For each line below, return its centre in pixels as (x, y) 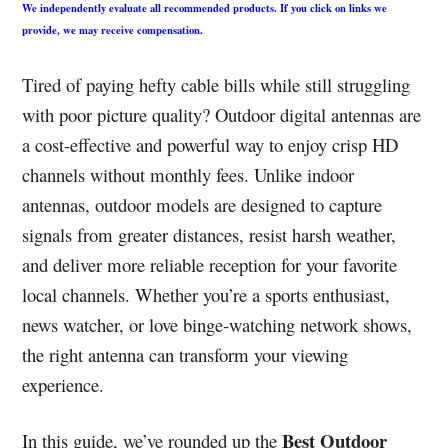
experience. (63, 385)
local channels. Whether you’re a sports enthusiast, (206, 295)
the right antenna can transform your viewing (185, 355)
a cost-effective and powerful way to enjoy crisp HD (210, 145)
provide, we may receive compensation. (113, 30)
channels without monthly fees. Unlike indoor (188, 175)
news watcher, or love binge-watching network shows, (217, 325)
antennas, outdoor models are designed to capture (202, 205)
